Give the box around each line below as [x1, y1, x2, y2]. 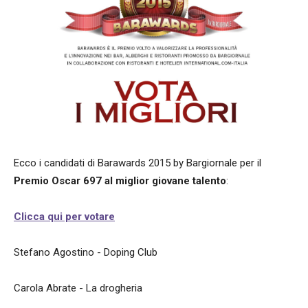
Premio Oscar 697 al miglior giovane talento [14, 175, 226, 188]
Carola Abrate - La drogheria [14, 282, 142, 295]
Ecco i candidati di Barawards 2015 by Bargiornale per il [14, 157, 261, 170]
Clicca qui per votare [14, 210, 115, 223]
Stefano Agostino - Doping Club [14, 246, 157, 259]
